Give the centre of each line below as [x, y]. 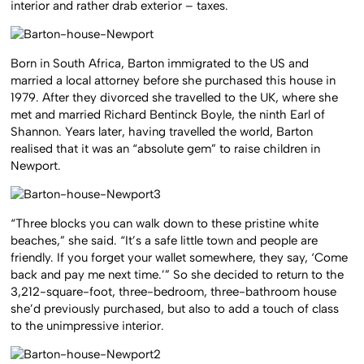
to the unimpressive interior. [88, 325]
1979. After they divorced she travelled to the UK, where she [175, 97]
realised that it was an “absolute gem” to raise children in [166, 148]
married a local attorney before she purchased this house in [173, 80]
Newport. [36, 165]
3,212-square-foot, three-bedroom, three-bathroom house [174, 291]
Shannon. [38, 131]
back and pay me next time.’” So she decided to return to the [178, 274]
